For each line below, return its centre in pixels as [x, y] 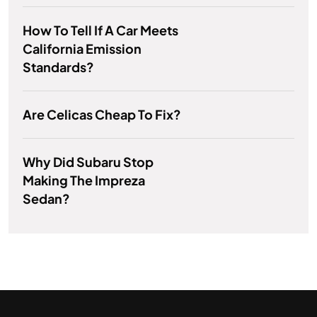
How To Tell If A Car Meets [100, 30]
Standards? [58, 67]
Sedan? [46, 199]
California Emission [82, 49]
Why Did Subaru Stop [88, 162]
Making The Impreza [84, 180]
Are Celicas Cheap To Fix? [102, 115]
